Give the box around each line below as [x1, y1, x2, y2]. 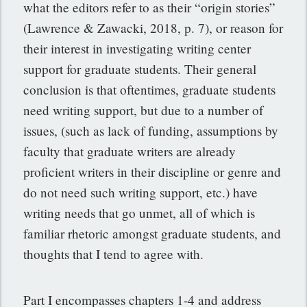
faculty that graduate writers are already [23, 142, 236, 160]
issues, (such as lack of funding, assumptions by [23, 121, 279, 139]
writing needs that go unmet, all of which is [23, 204, 256, 221]
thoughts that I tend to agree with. [23, 245, 204, 262]
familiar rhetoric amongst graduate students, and [23, 224, 282, 242]
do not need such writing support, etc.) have [23, 183, 258, 201]
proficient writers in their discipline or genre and [23, 162, 282, 180]
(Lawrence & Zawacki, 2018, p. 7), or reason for [23, 19, 284, 36]
